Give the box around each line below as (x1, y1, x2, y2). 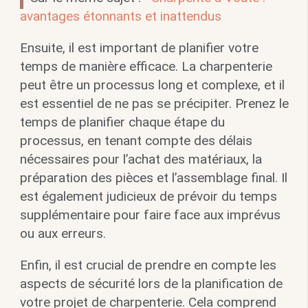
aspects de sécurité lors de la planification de (19, 276, 283, 292)
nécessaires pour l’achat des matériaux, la (19, 151, 262, 168)
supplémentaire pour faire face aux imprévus (19, 207, 280, 223)
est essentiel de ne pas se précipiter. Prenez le (19, 96, 289, 112)
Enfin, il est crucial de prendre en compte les (19, 257, 276, 274)
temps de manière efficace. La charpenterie (19, 58, 272, 75)
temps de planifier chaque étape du (19, 114, 225, 131)
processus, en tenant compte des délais (19, 133, 252, 149)
